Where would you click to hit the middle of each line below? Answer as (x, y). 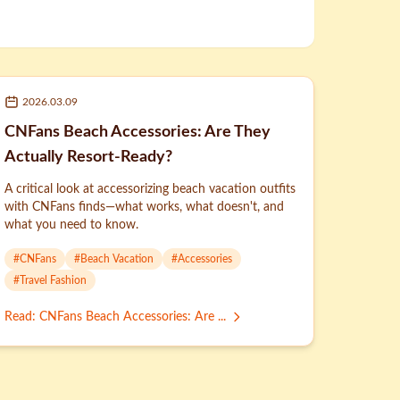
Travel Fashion (53, 280)
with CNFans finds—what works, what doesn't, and (144, 207)
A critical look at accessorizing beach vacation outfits (150, 189)
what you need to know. (71, 225)
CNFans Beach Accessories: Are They (137, 132)
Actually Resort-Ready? (88, 157)
